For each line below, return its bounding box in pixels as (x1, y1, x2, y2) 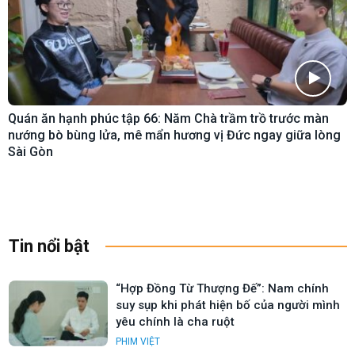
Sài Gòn (8, 143, 53, 159)
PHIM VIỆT (116, 335, 160, 347)
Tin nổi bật (9, 235, 90, 256)
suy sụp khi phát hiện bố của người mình (116, 297, 340, 312)
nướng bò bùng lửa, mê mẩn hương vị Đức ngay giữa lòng (8, 127, 341, 143)
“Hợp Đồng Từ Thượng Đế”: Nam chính (116, 281, 329, 296)
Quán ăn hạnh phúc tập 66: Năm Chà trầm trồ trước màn (8, 110, 329, 126)
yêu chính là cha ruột (116, 314, 235, 329)
